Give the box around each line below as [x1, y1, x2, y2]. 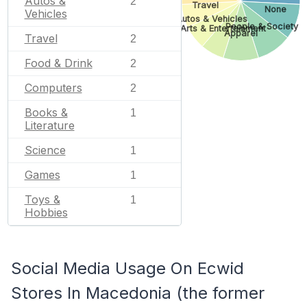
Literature [24, 118, 75, 132]
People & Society [225, 21, 299, 32]
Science [24, 143, 66, 157]
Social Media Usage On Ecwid [11, 258, 244, 278]
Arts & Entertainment [180, 23, 267, 34]
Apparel [223, 27, 258, 38]
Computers [24, 80, 82, 95]
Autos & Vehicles [175, 13, 247, 24]
